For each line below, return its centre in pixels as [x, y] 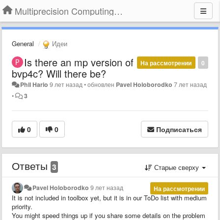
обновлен [102, 84]
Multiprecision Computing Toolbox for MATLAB [118, 11]
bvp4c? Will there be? [59, 73]
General [23, 43]
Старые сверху [177, 167]
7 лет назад [191, 84]
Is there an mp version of [79, 62]
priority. [22, 206]
